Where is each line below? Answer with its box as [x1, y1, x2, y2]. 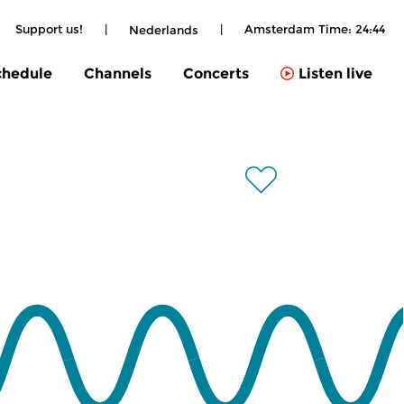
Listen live [298, 65, 372, 83]
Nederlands [129, 22, 198, 37]
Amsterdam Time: [244, 22, 355, 36]
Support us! [15, 22, 83, 36]
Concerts [183, 64, 249, 82]
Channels [84, 64, 151, 82]
